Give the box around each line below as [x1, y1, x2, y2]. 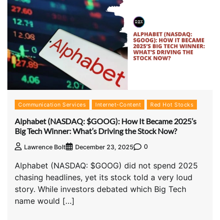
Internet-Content [95, 101, 141, 109]
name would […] [15, 195, 75, 206]
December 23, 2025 [75, 143, 134, 151]
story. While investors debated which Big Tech [15, 184, 186, 194]
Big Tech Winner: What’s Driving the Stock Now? [15, 126, 177, 136]
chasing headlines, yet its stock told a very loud [15, 172, 192, 182]
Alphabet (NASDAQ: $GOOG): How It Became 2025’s [15, 116, 196, 126]
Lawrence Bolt [24, 143, 66, 151]
